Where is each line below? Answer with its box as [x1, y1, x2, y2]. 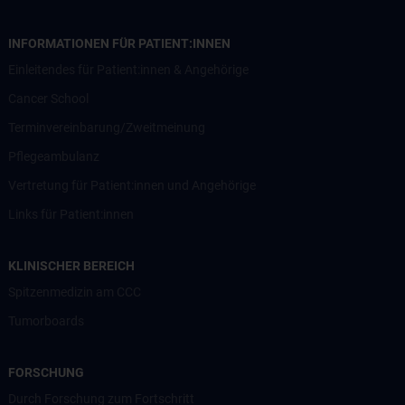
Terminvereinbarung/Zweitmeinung [8, 119, 205, 135]
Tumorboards [8, 313, 84, 328]
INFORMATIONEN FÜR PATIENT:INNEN [8, 35, 231, 51]
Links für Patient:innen [8, 206, 134, 221]
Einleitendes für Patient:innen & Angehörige [8, 61, 249, 77]
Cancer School [8, 90, 89, 106]
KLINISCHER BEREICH [8, 258, 135, 273]
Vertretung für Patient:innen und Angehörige [8, 177, 256, 193]
